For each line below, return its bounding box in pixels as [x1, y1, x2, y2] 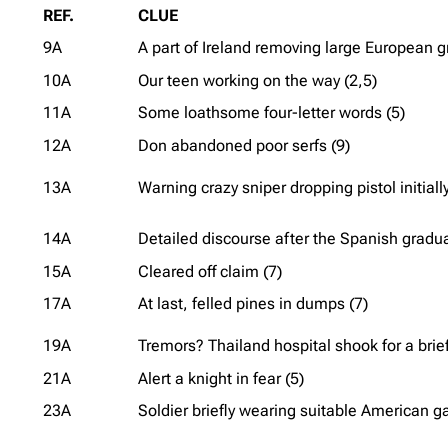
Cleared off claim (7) [138, 261, 283, 281]
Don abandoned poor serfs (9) [138, 135, 351, 155]
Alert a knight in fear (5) [138, 368, 305, 388]
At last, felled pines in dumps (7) [138, 293, 369, 313]
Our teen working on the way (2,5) [138, 70, 378, 90]
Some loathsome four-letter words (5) [138, 102, 406, 122]
